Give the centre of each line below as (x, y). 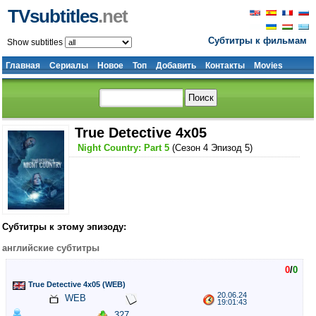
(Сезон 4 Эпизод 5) (211, 148)
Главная (23, 66)
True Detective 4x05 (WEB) (77, 285)
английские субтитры (51, 248)
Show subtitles (36, 42)
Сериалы (69, 66)
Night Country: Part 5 (124, 148)
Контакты (225, 66)
